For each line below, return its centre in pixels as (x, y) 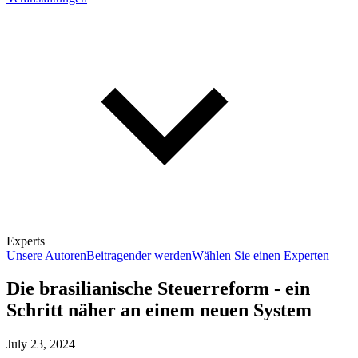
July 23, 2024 (41, 344)
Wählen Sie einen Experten (261, 255)
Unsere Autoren (46, 255)
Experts (26, 241)
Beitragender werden (139, 255)
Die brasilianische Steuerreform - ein (158, 289)
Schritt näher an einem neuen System (159, 310)
